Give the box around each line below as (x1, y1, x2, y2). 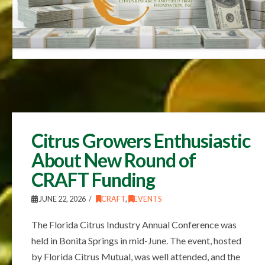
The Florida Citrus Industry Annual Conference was (31, 218, 237, 230)
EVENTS (133, 194, 161, 203)
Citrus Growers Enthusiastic (31, 128, 250, 152)
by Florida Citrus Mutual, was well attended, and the (31, 250, 240, 262)
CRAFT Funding (31, 167, 156, 191)
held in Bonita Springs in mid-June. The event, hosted (31, 234, 241, 246)
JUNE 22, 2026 (37, 194, 86, 203)
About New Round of (31, 148, 196, 172)
